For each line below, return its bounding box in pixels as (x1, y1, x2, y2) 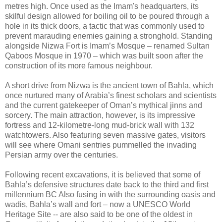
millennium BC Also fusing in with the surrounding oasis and (5, 190, 216, 199)
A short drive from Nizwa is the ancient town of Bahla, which (5, 81, 214, 90)
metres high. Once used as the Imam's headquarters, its (5, 2, 199, 11)
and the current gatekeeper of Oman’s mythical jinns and (5, 101, 202, 110)
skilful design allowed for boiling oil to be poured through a (5, 12, 209, 21)
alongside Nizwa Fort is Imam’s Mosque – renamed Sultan (5, 42, 210, 51)
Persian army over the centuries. (5, 151, 118, 160)
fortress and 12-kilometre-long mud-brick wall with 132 (5, 121, 194, 130)
